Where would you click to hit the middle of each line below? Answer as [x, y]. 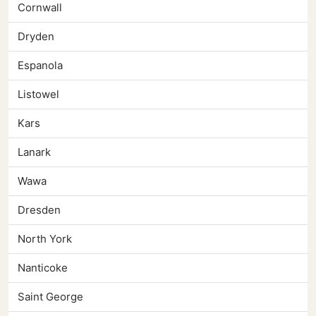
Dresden [39, 210]
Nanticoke [43, 268]
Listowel [38, 95]
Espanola [40, 66]
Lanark [34, 152]
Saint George [50, 297]
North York [45, 239]
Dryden [36, 37]
